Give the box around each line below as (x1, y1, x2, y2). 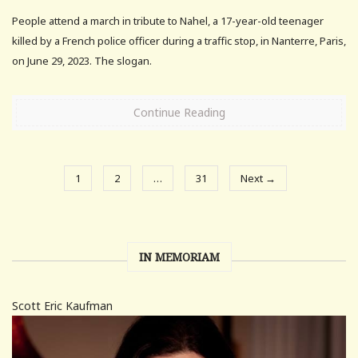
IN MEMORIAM (138, 249, 220, 265)
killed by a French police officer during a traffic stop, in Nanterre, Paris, (12, 33, 346, 48)
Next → (240, 170, 276, 185)
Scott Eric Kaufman (12, 297, 113, 313)
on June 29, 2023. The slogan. (12, 53, 152, 68)
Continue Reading (133, 104, 225, 120)
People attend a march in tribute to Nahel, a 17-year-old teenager (12, 13, 324, 28)
